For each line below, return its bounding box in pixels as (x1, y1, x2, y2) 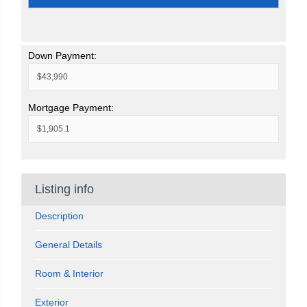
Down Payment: (28, 49, 97, 61)
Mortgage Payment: (28, 101, 114, 113)
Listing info (35, 182, 94, 196)
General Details (35, 238, 102, 250)
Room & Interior (35, 267, 103, 279)
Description (35, 210, 84, 221)
